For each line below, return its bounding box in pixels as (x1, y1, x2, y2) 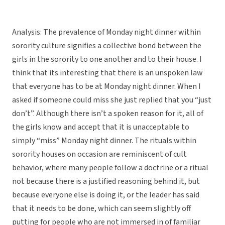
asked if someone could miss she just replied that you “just (12, 94, 211, 106)
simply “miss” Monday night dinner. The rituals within (12, 135, 196, 147)
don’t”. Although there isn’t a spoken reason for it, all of (12, 108, 203, 120)
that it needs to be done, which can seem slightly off (12, 203, 191, 214)
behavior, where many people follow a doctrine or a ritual (12, 162, 208, 174)
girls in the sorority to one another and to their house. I (12, 54, 202, 65)
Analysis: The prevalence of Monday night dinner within (12, 27, 201, 38)
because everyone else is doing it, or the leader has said (12, 189, 199, 201)
